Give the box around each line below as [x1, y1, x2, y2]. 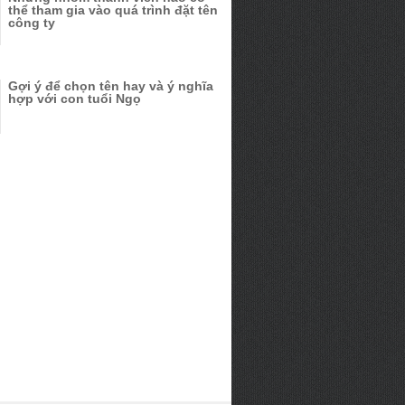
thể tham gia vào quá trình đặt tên [8, 3, 218, 18]
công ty [8, 15, 55, 31]
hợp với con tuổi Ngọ [8, 91, 141, 107]
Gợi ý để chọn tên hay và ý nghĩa [8, 79, 213, 94]
